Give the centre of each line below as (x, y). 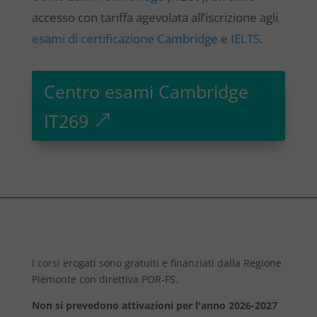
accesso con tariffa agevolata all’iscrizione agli (155, 17)
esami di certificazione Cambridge (125, 39)
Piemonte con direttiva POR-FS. (105, 279)
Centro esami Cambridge (146, 91)
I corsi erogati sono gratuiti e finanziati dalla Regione (156, 263)
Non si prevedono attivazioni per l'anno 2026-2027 (154, 305)
